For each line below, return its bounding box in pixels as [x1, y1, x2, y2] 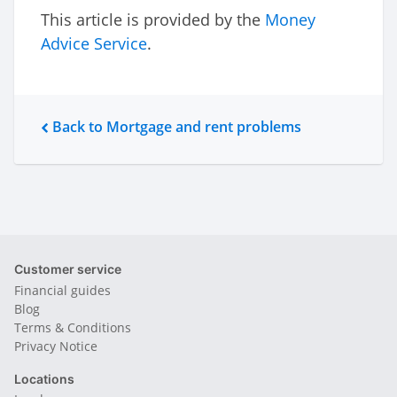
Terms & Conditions [14, 318, 131, 336]
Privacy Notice [14, 337, 97, 354]
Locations [14, 370, 74, 386]
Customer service [14, 261, 121, 277]
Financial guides [14, 281, 111, 299]
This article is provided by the [41, 9, 265, 31]
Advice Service [41, 33, 147, 55]
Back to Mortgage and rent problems [49, 117, 301, 137]
